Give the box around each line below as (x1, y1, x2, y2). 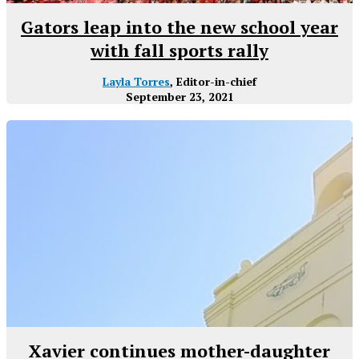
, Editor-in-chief (170, 73, 256, 89)
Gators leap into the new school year (21, 14, 338, 38)
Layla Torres (103, 73, 170, 89)
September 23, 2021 (125, 88, 234, 104)
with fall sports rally (91, 38, 268, 62)
